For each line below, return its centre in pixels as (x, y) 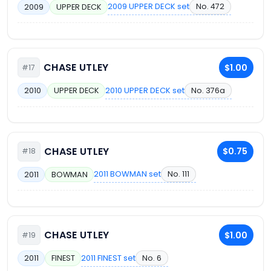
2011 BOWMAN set (128, 174)
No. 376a (208, 90)
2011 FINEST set (109, 258)
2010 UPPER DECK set (145, 90)
